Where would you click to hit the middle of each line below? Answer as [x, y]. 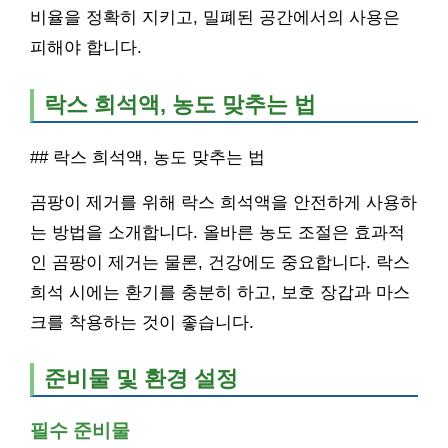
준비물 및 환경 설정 [141, 378]
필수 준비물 [80, 430]
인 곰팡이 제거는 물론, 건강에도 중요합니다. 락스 [220, 262]
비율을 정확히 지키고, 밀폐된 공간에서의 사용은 [215, 18]
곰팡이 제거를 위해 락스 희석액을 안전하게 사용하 [223, 202]
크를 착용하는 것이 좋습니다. [142, 322]
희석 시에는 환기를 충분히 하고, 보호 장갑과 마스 [220, 292]
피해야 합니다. [86, 48]
